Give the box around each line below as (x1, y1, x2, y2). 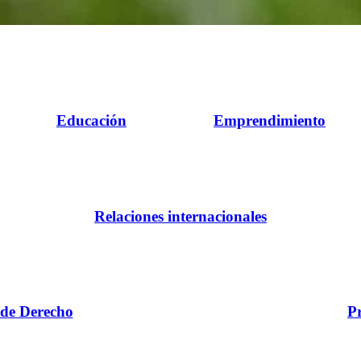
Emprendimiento (214, 111, 326, 129)
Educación (56, 111, 127, 129)
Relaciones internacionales (93, 207, 267, 225)
